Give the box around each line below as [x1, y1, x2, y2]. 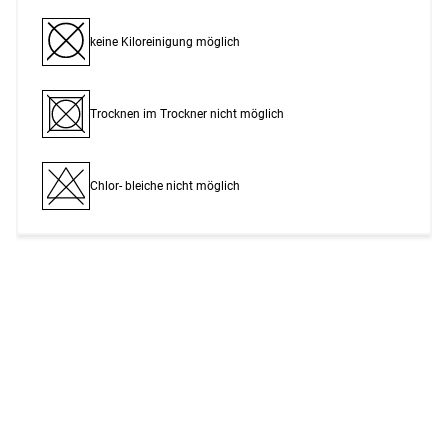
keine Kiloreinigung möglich [90, 34, 240, 49]
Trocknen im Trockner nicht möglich [90, 106, 284, 121]
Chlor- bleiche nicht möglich [90, 178, 240, 193]
